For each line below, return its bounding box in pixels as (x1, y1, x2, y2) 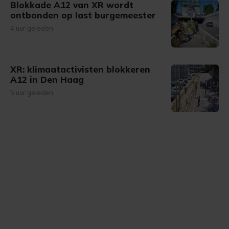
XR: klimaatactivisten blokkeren (10, 64, 150, 75)
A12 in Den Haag (10, 74, 84, 85)
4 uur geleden (10, 24, 53, 32)
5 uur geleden (10, 88, 53, 97)
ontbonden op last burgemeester (10, 10, 156, 20)
